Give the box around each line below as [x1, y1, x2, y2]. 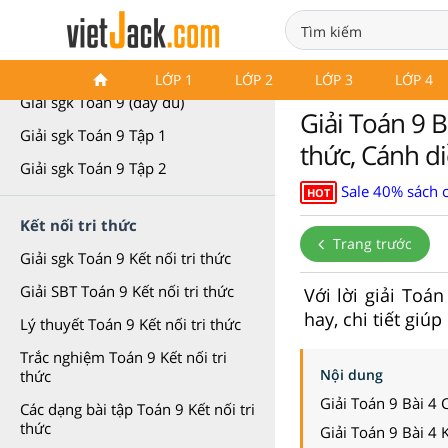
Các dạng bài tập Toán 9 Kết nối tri [20, 399, 255, 419]
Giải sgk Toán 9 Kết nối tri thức [20, 248, 231, 268]
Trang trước [329, 233, 412, 253]
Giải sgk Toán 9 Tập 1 [20, 125, 167, 145]
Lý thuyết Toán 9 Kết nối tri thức [20, 314, 241, 334]
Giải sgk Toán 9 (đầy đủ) [20, 92, 184, 112]
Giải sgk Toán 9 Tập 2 [20, 158, 167, 178]
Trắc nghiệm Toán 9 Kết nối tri [20, 347, 227, 367]
